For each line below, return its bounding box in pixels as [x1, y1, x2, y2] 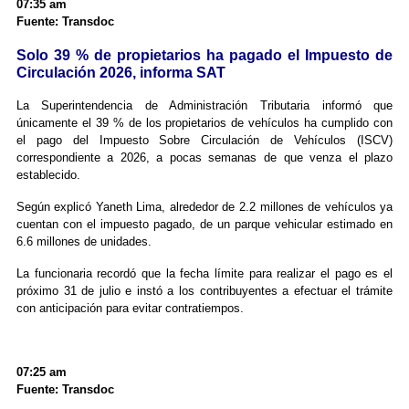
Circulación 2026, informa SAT [16, 65, 225, 81]
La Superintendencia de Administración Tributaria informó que [16, 99, 393, 113]
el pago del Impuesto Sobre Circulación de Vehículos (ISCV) [16, 133, 393, 148]
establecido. [16, 168, 80, 183]
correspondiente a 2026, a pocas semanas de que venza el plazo [16, 151, 393, 165]
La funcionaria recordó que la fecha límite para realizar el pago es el [16, 267, 393, 281]
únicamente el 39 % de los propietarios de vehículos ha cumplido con [16, 116, 393, 131]
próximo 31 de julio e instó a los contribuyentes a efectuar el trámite [16, 284, 393, 299]
